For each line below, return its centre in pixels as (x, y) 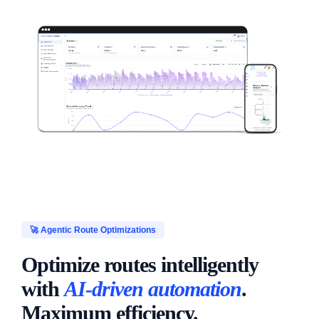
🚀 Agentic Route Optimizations (93, 230)
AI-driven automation (153, 289)
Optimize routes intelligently (140, 265)
